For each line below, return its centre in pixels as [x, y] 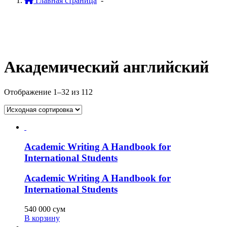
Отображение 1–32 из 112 [48, 92]
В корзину [42, 218]
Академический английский [106, 67]
